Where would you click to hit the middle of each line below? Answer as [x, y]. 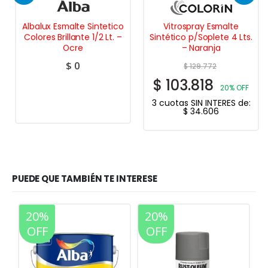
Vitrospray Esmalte [201, 26]
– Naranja [201, 48]
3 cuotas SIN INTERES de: [201, 103]
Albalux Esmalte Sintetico [73, 26]
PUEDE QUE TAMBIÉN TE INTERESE [85, 179]
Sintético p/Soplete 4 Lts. [201, 37]
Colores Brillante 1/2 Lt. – [73, 37]
